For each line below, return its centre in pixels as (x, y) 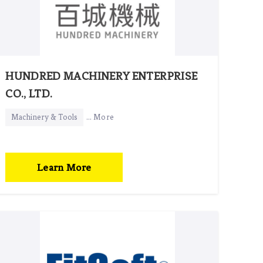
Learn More (64, 167)
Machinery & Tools (44, 117)
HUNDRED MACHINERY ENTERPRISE (102, 76)
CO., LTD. (29, 93)
